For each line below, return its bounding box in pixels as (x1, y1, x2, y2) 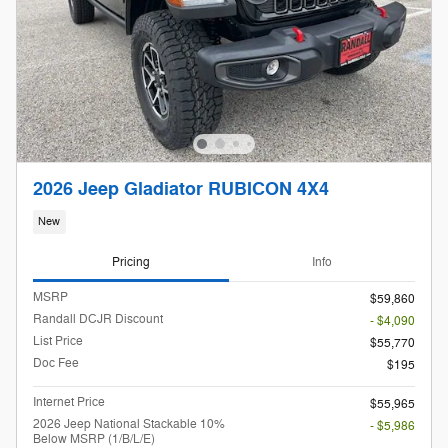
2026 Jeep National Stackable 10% (33, 415, 225, 432)
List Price (33, 332, 83, 349)
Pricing (112, 254, 150, 271)
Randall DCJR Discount (33, 310, 163, 327)
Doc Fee (33, 354, 79, 371)
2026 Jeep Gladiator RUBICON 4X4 (33, 178, 329, 202)
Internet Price (33, 393, 105, 410)
